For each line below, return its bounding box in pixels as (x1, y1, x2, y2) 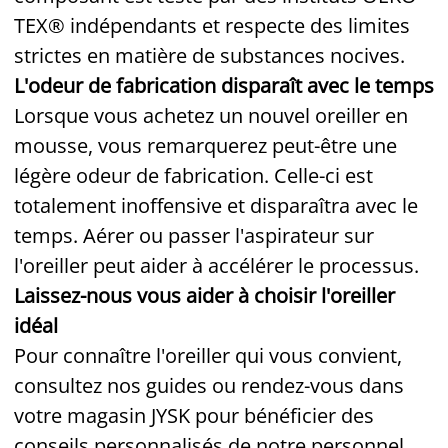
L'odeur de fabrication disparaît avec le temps (14, 71, 434, 99)
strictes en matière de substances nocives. (14, 41, 405, 69)
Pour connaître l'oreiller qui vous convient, (14, 341, 402, 369)
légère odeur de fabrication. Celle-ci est (14, 161, 373, 189)
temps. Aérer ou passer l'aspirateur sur (14, 221, 374, 249)
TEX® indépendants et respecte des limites (14, 11, 410, 39)
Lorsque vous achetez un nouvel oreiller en (14, 101, 408, 129)
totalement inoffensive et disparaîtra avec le (14, 191, 418, 219)
